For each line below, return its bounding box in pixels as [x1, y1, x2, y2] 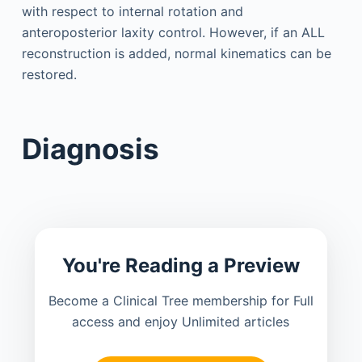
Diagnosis [21, 131, 159, 166]
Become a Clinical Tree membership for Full [48, 292, 314, 309]
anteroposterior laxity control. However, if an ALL [21, 24, 325, 41]
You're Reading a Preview [61, 253, 300, 277]
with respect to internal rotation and [21, 3, 243, 20]
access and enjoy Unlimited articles [72, 313, 290, 330]
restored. [21, 66, 77, 83]
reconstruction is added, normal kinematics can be [21, 45, 331, 62]
